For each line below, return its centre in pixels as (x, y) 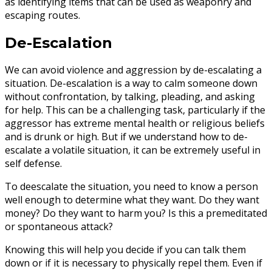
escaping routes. (42, 15)
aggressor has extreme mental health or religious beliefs (135, 124)
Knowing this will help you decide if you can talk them (125, 250)
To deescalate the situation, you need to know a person (131, 187)
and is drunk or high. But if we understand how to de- (126, 137)
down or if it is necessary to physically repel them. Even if (134, 263)
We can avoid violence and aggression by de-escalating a (133, 70)
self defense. (33, 164)
